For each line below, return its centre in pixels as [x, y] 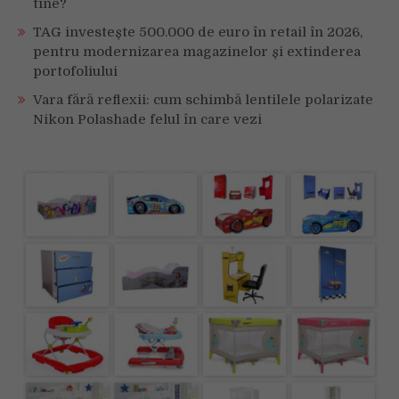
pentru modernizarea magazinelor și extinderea [197, 52]
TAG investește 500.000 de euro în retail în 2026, [198, 33]
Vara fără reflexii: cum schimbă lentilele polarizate [203, 100]
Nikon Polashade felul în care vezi [147, 120]
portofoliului [75, 72]
